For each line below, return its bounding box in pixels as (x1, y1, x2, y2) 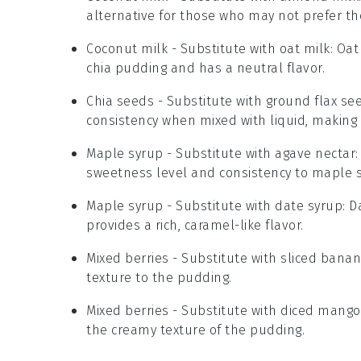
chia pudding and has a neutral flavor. (86, 60, 325, 77)
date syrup (275, 198, 342, 214)
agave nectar (275, 146, 355, 162)
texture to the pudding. (86, 270, 232, 286)
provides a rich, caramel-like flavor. (86, 218, 304, 234)
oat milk (279, 41, 330, 57)
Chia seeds (86, 93, 154, 110)
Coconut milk (86, 41, 168, 57)
